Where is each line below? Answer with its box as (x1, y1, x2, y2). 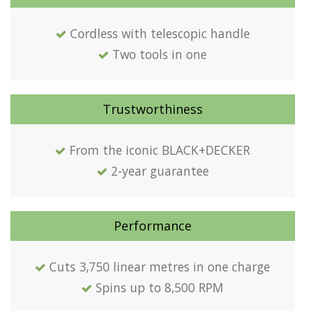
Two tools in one (112, 45, 208, 62)
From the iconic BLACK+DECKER (69, 141, 251, 158)
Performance (113, 217, 192, 234)
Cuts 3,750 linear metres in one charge (49, 258, 271, 275)
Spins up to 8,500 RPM (96, 278, 224, 296)
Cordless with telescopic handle (69, 24, 250, 42)
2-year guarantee (110, 162, 209, 179)
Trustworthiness (102, 100, 203, 117)
